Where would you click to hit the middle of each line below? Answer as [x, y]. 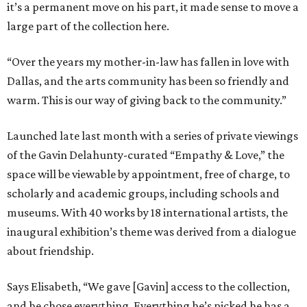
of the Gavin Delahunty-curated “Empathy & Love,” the [146, 155]
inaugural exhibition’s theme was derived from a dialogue [151, 232]
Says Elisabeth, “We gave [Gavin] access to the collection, [148, 287]
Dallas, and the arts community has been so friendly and [148, 81]
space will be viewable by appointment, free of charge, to [148, 174]
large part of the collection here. [88, 26]
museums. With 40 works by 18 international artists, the [147, 213]
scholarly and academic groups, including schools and [143, 194]
